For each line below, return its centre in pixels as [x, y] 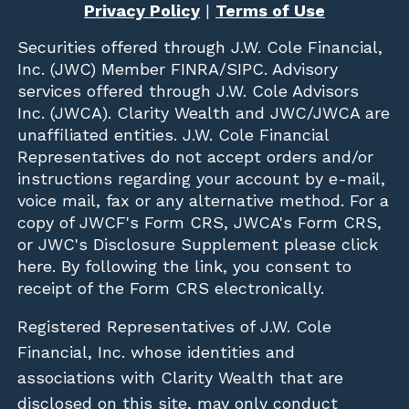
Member [131, 69]
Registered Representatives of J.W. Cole [175, 327]
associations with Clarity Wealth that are [181, 378]
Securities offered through [122, 47]
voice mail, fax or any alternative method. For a [204, 201]
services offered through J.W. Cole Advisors [189, 91]
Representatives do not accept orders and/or [196, 157]
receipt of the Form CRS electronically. [171, 288]
